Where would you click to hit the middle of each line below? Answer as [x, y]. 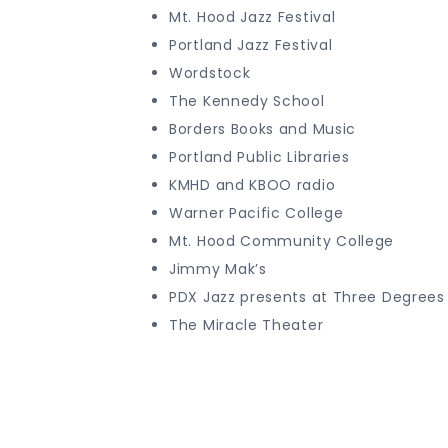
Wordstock [210, 73]
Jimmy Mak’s [218, 269]
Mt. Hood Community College [282, 241]
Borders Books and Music [263, 129]
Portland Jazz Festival [251, 45]
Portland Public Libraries [259, 157]
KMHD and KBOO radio [252, 185]
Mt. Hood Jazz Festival [252, 17]
